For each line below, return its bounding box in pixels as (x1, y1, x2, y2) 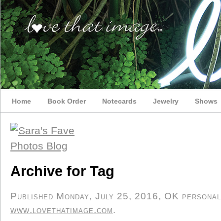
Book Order (47, 97, 86, 105)
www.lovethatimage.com (10, 205, 113, 215)
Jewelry (153, 97, 179, 105)
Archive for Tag (10, 163, 114, 179)
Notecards (102, 97, 137, 105)
